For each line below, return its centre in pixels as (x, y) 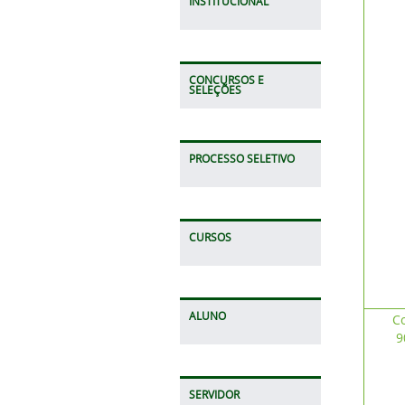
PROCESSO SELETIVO (241, 159)
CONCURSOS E (226, 80)
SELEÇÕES (215, 90)
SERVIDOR (214, 395)
